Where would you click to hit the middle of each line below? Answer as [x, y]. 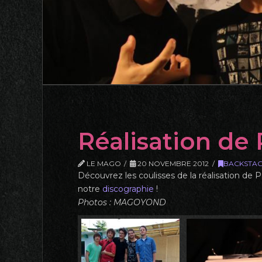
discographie [128, 189]
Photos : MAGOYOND [122, 202]
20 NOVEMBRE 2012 [173, 163]
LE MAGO [103, 163]
